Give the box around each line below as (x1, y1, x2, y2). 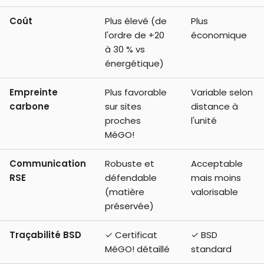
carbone (9, 100, 49, 113)
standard (191, 242, 232, 255)
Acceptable (191, 157, 243, 170)
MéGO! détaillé (105, 242, 170, 255)
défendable (105, 171, 157, 184)
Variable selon (191, 85, 253, 98)
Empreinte (9, 85, 58, 98)
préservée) (105, 199, 154, 212)
